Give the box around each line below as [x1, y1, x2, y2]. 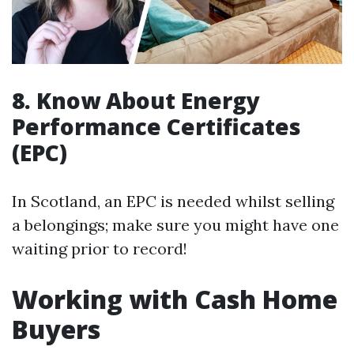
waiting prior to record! [12, 239, 187, 259]
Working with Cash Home [12, 282, 337, 317]
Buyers [12, 312, 100, 347]
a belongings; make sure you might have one [12, 215, 339, 235]
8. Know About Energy [12, 85, 260, 116]
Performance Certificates [12, 111, 301, 142]
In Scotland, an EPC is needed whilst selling [12, 191, 334, 212]
